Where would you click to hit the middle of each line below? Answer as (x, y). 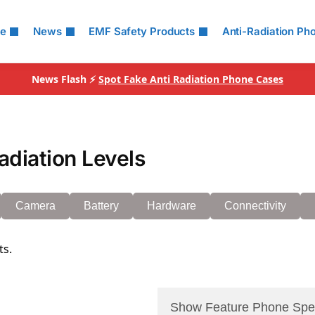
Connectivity (255, 206)
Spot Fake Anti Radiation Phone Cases (191, 79)
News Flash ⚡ (65, 79)
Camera (36, 206)
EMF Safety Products (142, 31)
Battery (101, 206)
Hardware (172, 206)
